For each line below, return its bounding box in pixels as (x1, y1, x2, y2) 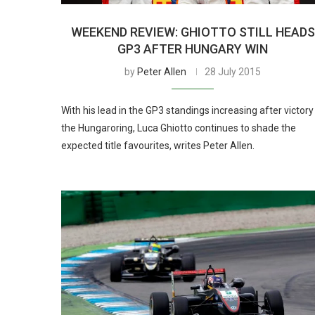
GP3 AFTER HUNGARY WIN (117, 41, 269, 56)
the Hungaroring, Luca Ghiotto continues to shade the (61, 122, 296, 134)
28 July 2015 (205, 65, 262, 77)
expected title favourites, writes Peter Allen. (61, 139, 255, 151)
